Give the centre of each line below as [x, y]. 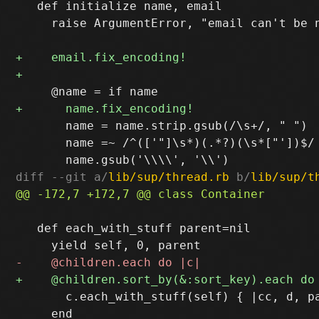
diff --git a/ [62, 177]
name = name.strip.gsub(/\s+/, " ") [162, 125]
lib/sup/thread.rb [169, 177]
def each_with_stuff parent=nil [134, 228]
